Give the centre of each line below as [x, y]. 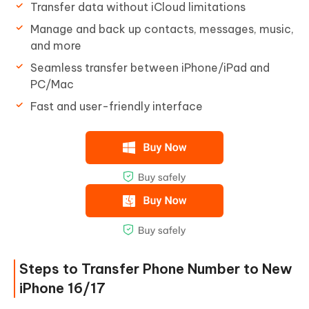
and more [56, 46]
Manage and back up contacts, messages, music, [162, 29]
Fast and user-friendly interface [117, 107]
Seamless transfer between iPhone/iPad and [150, 68]
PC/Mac [52, 84]
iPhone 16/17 [62, 288]
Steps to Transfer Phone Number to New [156, 269]
